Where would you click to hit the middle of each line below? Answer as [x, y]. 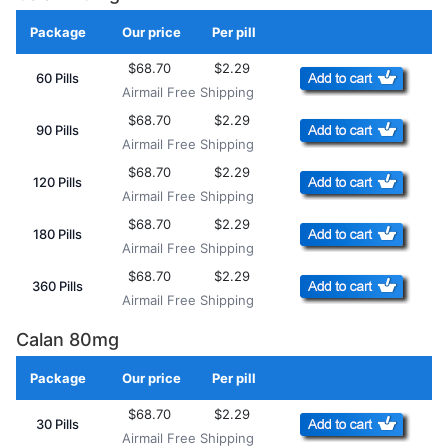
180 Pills [57, 234]
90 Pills [57, 130]
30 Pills [57, 424]
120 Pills [57, 182]
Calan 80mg [67, 340]
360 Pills [57, 286]
